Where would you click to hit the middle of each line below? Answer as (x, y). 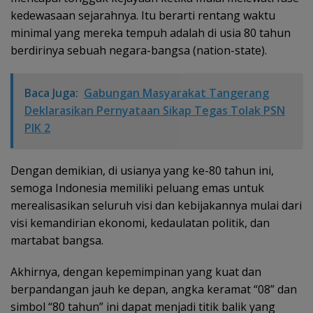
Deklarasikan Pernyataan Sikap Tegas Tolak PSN (155, 110)
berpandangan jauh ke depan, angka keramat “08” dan (154, 289)
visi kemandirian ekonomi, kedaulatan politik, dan (140, 223)
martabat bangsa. (57, 240)
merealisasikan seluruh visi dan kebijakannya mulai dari (156, 205)
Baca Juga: (51, 93)
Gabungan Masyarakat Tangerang (176, 93)
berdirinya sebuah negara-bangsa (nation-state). (139, 50)
